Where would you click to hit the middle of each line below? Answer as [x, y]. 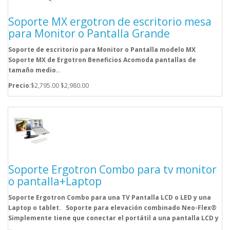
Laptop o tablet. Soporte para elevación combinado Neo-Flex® [112, 208]
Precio [19, 86]
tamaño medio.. [34, 70]
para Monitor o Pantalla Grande [89, 34]
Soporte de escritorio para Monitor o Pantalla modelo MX [102, 50]
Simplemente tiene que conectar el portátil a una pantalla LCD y [113, 218]
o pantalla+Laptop [55, 181]
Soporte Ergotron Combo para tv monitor [112, 170]
